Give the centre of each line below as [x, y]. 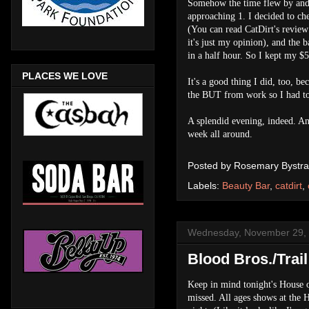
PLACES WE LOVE [65, 76]
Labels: [205, 185]
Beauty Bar [246, 185]
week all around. [220, 134]
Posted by [211, 165]
